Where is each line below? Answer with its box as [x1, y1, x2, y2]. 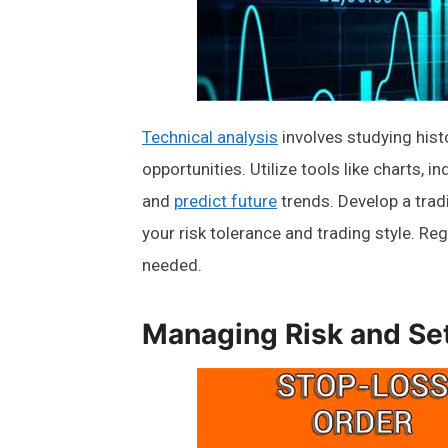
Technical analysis [142, 127, 278, 148]
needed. [142, 255, 202, 276]
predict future [174, 191, 277, 212]
